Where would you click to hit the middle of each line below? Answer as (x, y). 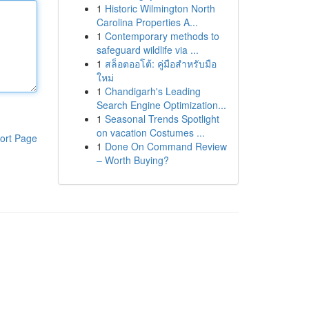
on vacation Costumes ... (150, 132)
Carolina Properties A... (147, 22)
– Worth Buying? (132, 160)
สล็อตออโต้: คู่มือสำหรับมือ (160, 63)
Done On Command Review (166, 146)
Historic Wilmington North (160, 8)
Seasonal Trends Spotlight (162, 119)
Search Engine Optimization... (161, 105)
